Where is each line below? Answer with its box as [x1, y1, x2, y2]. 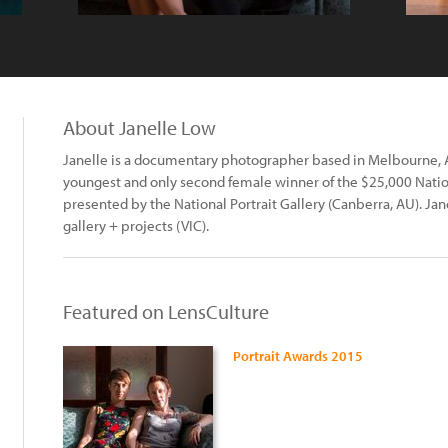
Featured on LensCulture [63, 299, 269, 324]
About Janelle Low [63, 115, 216, 140]
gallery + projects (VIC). [63, 216, 209, 235]
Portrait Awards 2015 [233, 347, 363, 365]
